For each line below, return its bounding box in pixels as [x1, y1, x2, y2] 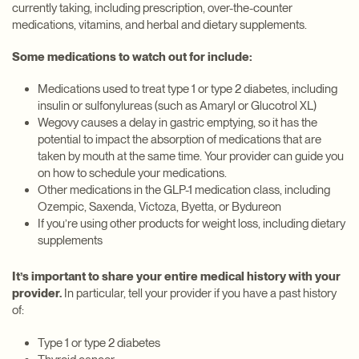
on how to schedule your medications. [38, 166, 227, 181]
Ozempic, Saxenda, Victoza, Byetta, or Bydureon [38, 200, 281, 215]
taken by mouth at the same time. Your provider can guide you [38, 149, 344, 164]
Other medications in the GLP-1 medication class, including [38, 183, 330, 198]
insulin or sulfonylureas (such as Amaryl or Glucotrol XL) [38, 99, 317, 114]
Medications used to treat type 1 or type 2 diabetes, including [38, 82, 337, 97]
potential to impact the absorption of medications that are [38, 132, 321, 147]
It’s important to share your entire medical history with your [12, 269, 341, 284]
